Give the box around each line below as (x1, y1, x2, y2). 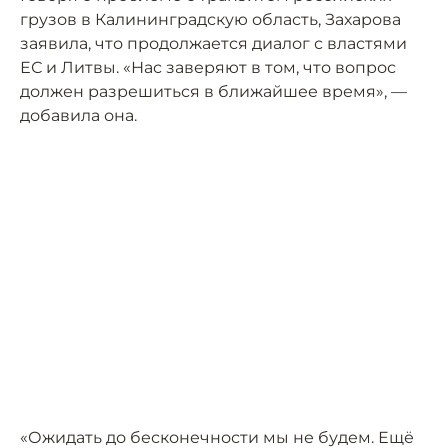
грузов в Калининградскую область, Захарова (20, 10, 401, 29)
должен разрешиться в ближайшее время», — (20, 82, 407, 101)
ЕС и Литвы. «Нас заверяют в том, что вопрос (20, 58, 396, 77)
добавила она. (20, 106, 137, 125)
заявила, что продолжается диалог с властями (20, 34, 407, 53)
